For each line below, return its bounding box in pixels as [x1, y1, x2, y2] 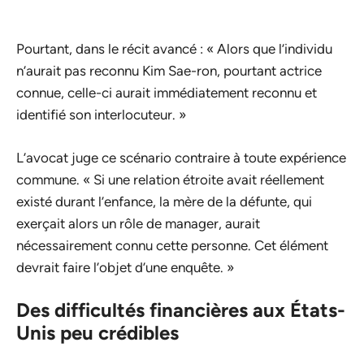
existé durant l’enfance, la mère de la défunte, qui [16, 193, 312, 210]
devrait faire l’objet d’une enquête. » [16, 258, 234, 275]
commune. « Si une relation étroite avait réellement [16, 171, 324, 188]
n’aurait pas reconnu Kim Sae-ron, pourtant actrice [16, 63, 322, 80]
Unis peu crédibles [16, 321, 179, 345]
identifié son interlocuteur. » [16, 106, 186, 123]
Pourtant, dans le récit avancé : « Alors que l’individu [16, 41, 332, 58]
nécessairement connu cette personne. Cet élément [16, 236, 328, 253]
